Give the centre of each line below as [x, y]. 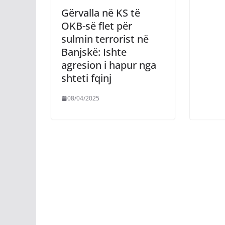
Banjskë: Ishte [94, 52]
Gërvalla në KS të [101, 13]
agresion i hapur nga [109, 65]
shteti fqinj [86, 78]
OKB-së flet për [97, 26]
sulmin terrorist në [105, 39]
